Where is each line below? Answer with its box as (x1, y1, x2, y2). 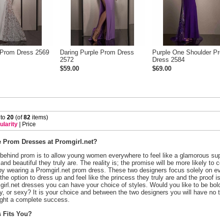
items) (30, 114, 48, 121)
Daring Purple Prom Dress (60, 49, 134, 56)
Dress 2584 (152, 56, 185, 64)
